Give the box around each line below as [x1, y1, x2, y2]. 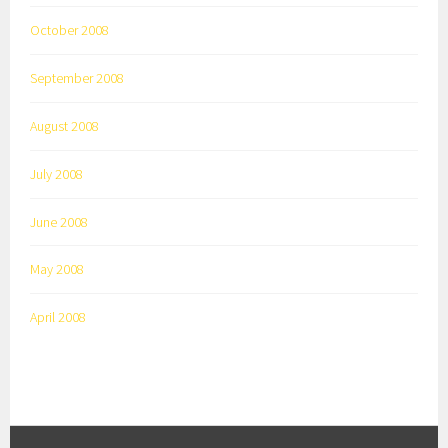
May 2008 [30, 260, 85, 279]
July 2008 [30, 164, 84, 183]
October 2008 [30, 20, 110, 39]
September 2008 [30, 68, 125, 87]
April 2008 [30, 308, 87, 327]
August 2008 [30, 116, 100, 135]
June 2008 [30, 212, 89, 231]
